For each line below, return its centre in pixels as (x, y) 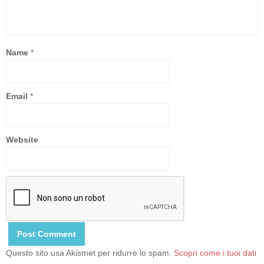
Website (22, 139)
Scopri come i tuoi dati (215, 253)
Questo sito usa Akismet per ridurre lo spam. (90, 253)
